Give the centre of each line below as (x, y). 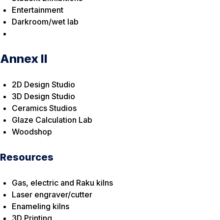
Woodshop (32, 132)
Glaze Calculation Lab (52, 120)
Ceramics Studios (44, 108)
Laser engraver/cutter (52, 195)
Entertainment (38, 10)
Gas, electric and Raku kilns (62, 183)
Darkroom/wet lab (45, 22)
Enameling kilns (41, 206)
